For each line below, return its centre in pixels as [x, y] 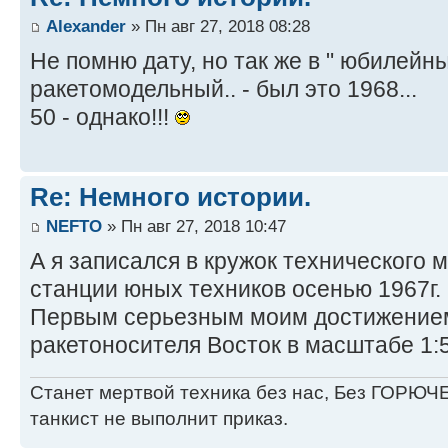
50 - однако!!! [102, 117]
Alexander [86, 26]
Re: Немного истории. [170, 196]
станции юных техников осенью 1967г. [235, 289]
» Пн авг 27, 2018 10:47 [194, 226]
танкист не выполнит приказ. [159, 419]
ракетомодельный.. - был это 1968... [223, 89]
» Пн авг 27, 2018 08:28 [218, 26]
